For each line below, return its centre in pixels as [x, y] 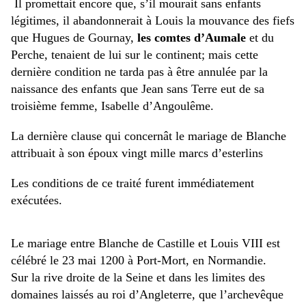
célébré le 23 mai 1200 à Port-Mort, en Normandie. [139, 261]
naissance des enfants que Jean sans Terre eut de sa [138, 89]
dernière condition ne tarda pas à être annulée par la [139, 72]
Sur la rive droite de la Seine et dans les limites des [138, 278]
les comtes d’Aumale [192, 38]
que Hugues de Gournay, [74, 38]
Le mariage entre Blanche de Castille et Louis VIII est [145, 244]
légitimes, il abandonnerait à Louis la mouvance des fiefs [153, 21]
